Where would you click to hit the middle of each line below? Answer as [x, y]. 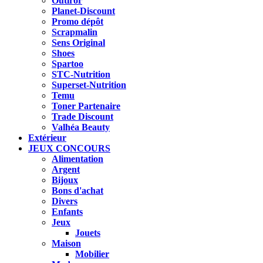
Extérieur [47, 137]
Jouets [88, 232]
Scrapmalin [75, 32]
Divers [65, 201]
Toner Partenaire [86, 106]
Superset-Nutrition [89, 85]
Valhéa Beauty [81, 127]
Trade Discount [82, 116]
